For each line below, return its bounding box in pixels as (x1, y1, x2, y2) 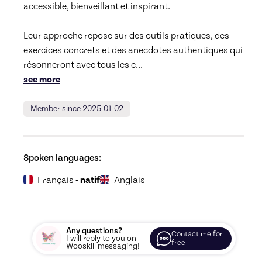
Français (37, 175, 74, 186)
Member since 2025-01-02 (30, 104, 123, 114)
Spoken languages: (23, 153, 101, 164)
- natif (75, 175, 100, 186)
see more (23, 74, 60, 85)
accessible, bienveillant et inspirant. (23, 1, 172, 12)
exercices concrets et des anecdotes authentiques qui (23, 45, 243, 56)
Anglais (114, 175, 145, 186)
